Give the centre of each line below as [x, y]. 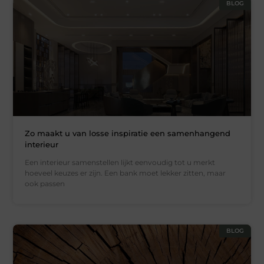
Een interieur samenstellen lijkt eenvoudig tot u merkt [120, 162]
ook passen [45, 183]
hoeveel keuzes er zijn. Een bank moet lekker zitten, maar [126, 173]
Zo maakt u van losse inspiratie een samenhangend [128, 133]
